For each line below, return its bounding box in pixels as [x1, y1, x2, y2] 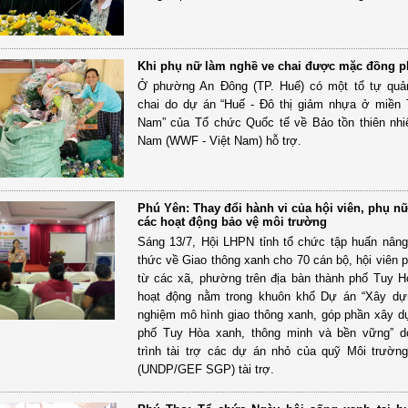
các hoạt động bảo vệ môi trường [137, 214, 327, 229]
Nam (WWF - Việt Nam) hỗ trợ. [137, 133, 301, 148]
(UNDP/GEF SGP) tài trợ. [137, 362, 274, 376]
